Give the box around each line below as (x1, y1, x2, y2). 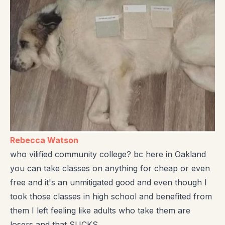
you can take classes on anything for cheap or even (10, 163, 210, 173)
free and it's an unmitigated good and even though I (10, 177, 207, 187)
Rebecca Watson (10, 135, 78, 145)
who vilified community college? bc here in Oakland (10, 149, 206, 159)
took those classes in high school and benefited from (10, 191, 212, 201)
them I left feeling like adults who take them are (10, 205, 190, 215)
